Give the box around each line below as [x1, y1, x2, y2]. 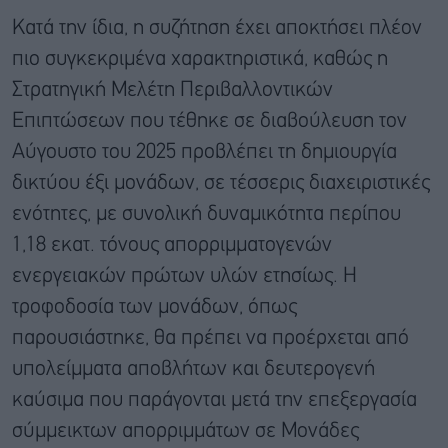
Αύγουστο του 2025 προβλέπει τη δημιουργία [12, 142, 397, 162]
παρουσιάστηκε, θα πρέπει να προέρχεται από [12, 328, 409, 348]
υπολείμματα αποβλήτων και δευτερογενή [12, 359, 375, 379]
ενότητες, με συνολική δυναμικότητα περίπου [12, 204, 401, 224]
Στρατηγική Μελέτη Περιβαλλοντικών [12, 80, 333, 100]
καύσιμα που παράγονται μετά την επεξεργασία [12, 390, 417, 410]
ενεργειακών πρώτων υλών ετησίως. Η [12, 266, 357, 286]
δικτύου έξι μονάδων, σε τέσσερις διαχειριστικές [12, 173, 430, 193]
